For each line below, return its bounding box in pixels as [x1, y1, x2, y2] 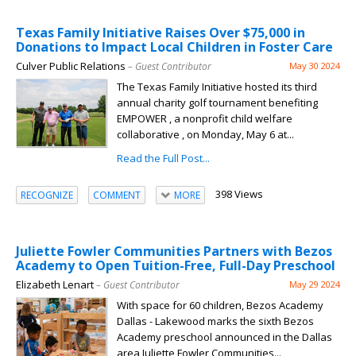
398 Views [215, 187, 263, 202]
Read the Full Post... [117, 151, 210, 166]
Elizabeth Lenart [16, 277, 94, 292]
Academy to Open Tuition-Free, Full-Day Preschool [16, 257, 335, 275]
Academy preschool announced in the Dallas [117, 330, 332, 345]
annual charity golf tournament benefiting [117, 95, 318, 110]
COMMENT [93, 188, 141, 202]
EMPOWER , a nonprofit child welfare [117, 111, 292, 126]
